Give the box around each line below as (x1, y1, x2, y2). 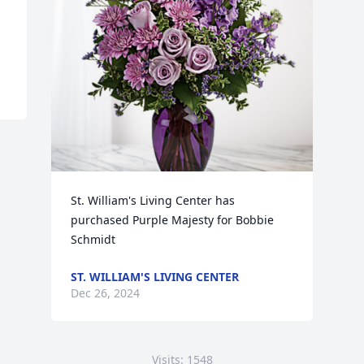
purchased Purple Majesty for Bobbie (71, 212, 275, 227)
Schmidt (71, 232, 116, 247)
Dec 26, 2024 (71, 285, 141, 301)
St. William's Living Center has (71, 193, 236, 208)
